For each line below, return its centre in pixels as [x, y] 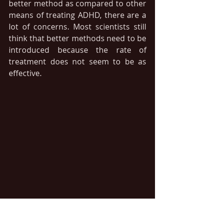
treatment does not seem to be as [77, 62]
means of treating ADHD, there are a [77, 15]
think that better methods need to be [77, 38]
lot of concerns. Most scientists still [77, 27]
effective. [25, 73]
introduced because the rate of [77, 50]
